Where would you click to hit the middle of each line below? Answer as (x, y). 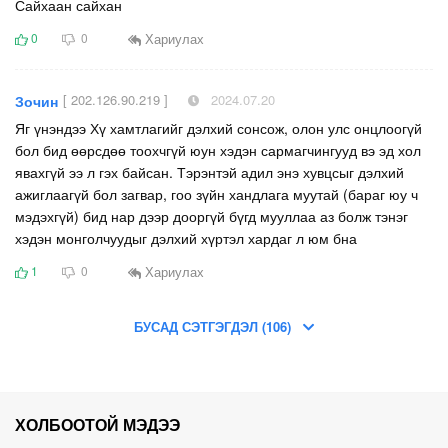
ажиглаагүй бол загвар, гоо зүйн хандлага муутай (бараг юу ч (216, 194)
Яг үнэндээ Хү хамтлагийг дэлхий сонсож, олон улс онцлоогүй (218, 128)
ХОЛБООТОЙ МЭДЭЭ (97, 425)
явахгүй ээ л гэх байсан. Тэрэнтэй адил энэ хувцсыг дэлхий (209, 172)
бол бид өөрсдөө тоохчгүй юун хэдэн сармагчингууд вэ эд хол (218, 150)
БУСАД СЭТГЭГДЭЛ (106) (218, 327)
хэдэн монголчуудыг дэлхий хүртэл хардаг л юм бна (186, 238)
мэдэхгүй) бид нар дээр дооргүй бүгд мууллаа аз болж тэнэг (211, 216)
